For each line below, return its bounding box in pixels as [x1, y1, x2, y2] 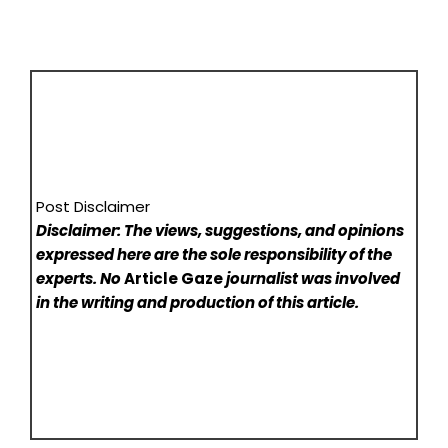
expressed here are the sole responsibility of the [36, 244, 393, 266]
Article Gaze [124, 268, 224, 290]
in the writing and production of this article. [36, 292, 360, 314]
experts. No [36, 268, 125, 290]
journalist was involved [223, 268, 401, 290]
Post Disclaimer [36, 196, 151, 218]
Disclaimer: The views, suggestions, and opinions [36, 220, 405, 242]
